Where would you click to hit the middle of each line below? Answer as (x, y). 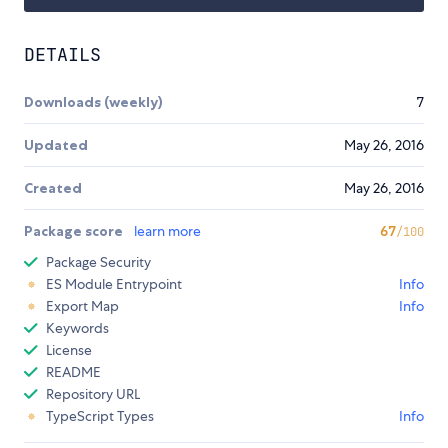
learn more (167, 230)
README (73, 371)
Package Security (98, 261)
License (69, 349)
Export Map (82, 305)
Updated (56, 144)
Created (53, 187)
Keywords (77, 327)
